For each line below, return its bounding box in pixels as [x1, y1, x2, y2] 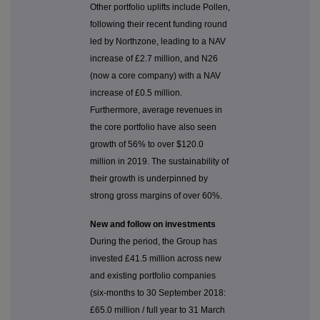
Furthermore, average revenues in [90, 105, 222, 116]
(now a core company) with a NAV [90, 71, 221, 81]
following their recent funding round [90, 19, 227, 30]
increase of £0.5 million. [90, 88, 182, 99]
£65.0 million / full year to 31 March [90, 305, 225, 316]
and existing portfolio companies [90, 271, 216, 281]
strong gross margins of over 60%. [90, 191, 222, 201]
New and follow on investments [90, 219, 216, 230]
